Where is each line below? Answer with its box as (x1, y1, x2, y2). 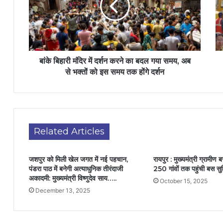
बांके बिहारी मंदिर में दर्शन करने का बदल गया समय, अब (39, 56, 191, 66)
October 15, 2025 (159, 177, 208, 185)
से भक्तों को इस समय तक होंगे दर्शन (65, 67, 164, 77)
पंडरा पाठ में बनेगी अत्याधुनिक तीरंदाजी (29, 164, 123, 173)
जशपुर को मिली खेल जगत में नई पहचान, (29, 155, 128, 164)
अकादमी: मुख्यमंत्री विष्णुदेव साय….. (29, 174, 116, 183)
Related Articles (34, 126, 105, 137)
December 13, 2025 (35, 187, 90, 194)
